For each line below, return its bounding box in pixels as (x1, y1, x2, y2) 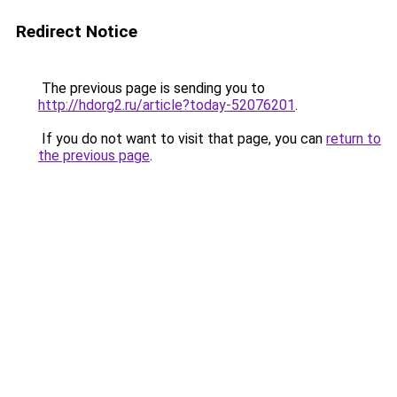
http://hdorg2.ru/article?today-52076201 (38, 97, 295, 113)
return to (326, 130, 381, 147)
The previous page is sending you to (38, 80, 265, 97)
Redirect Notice (16, 21, 137, 42)
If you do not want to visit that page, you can (38, 130, 326, 147)
